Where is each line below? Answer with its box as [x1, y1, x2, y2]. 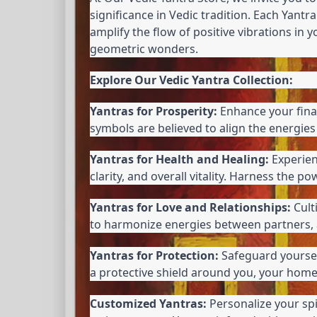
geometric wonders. [90, 41, 198, 57]
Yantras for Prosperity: [90, 103, 217, 120]
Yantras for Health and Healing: [90, 151, 269, 168]
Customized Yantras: [90, 296, 207, 312]
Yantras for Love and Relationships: [90, 200, 291, 216]
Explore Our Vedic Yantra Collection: [90, 72, 293, 88]
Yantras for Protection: [90, 248, 219, 264]
